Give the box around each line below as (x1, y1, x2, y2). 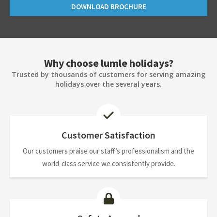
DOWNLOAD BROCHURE (71, 1, 146, 11)
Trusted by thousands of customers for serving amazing (12, 69, 205, 79)
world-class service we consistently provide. (42, 158, 175, 168)
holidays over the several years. (55, 79, 162, 89)
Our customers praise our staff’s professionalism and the (23, 146, 194, 155)
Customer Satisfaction (62, 128, 155, 141)
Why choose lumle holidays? (44, 56, 173, 70)
